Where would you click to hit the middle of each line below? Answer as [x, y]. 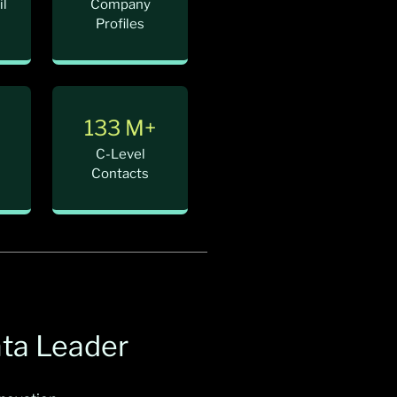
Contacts [121, 174]
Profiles [121, 24]
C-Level [120, 155]
